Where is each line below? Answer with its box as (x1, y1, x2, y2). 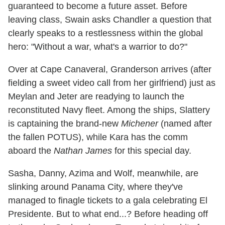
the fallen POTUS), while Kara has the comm (8, 132, 188, 142)
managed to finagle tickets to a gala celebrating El (8, 195, 207, 205)
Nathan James (54, 145, 112, 156)
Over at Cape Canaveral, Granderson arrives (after (8, 64, 211, 74)
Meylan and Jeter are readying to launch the (8, 91, 184, 101)
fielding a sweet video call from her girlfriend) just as (8, 77, 215, 88)
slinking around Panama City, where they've (8, 181, 183, 192)
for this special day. (112, 145, 191, 156)
